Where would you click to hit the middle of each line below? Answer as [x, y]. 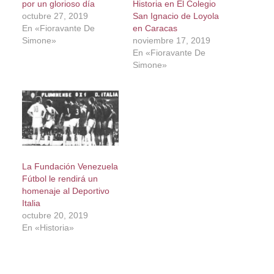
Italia [31, 203]
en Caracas [155, 28]
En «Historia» [48, 228]
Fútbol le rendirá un [60, 179]
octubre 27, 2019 [55, 16]
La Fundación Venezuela [70, 167]
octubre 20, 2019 [55, 216]
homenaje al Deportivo [65, 191]
